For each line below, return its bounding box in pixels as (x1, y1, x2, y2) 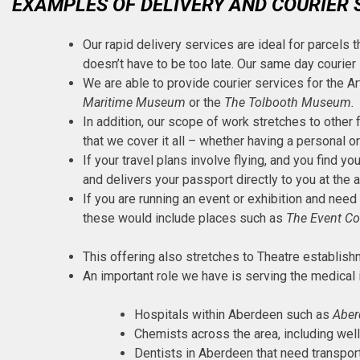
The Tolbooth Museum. (224, 95, 354, 111)
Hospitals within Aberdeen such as (134, 307, 333, 323)
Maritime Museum (83, 95, 186, 111)
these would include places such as (83, 211, 286, 227)
